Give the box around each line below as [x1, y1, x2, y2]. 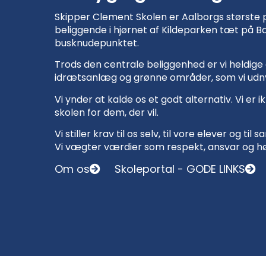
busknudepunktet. [55, 36, 139, 50]
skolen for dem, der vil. [55, 105, 159, 119]
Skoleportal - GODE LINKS [115, 161, 245, 176]
